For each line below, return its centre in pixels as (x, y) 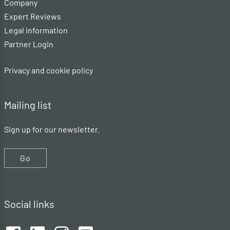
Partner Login (29, 44)
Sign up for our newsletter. (52, 129)
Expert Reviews (33, 16)
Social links (29, 204)
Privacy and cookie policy (49, 70)
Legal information (36, 30)
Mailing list (28, 104)
